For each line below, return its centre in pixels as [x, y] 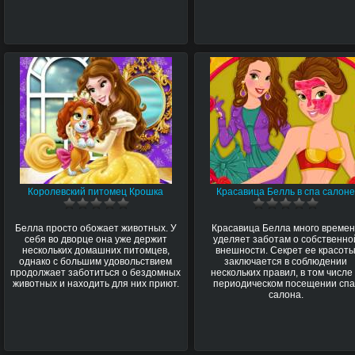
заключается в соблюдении [286, 261]
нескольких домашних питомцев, [96, 250]
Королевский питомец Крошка [96, 192]
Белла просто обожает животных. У [96, 228]
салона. [286, 294]
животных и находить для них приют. [96, 283]
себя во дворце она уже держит [96, 239]
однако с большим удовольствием [96, 261]
